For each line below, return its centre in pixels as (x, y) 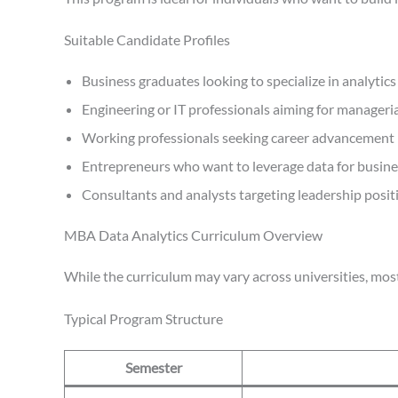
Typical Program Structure (143, 318)
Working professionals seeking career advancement (238, 138)
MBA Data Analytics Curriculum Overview (193, 235)
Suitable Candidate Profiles (147, 40)
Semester (153, 367)
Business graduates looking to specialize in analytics (239, 81)
